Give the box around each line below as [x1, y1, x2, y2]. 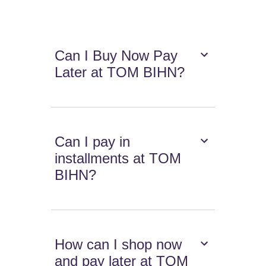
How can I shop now [55, 236, 182, 253]
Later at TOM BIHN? [55, 64, 185, 81]
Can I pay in [55, 134, 131, 150]
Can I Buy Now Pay [55, 47, 178, 64]
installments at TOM [55, 150, 182, 167]
